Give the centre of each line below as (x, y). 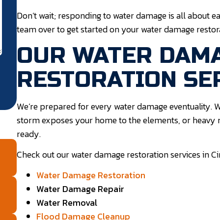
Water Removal (67, 203)
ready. (30, 134)
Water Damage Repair (81, 189)
